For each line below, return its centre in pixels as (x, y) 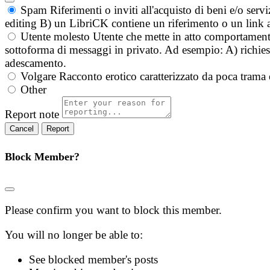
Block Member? (42, 157)
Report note (32, 115)
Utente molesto (55, 37)
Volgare (38, 77)
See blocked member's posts (93, 260)
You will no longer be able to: (74, 235)
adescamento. (36, 63)
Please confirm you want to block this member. (113, 210)
